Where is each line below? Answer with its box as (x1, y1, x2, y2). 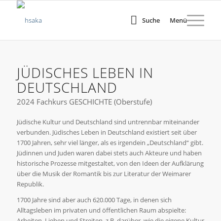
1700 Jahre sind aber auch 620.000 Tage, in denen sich (16, 195, 172, 204)
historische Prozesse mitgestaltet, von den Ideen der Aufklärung (16, 158, 204, 168)
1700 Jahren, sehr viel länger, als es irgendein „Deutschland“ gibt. (16, 138, 203, 147)
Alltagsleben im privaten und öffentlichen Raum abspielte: (16, 205, 186, 215)
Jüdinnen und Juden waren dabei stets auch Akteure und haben (16, 148, 202, 157)
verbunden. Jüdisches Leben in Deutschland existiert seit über (16, 127, 197, 137)
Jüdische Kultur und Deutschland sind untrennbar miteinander (16, 117, 199, 126)
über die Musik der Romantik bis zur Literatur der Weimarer (16, 169, 191, 178)
